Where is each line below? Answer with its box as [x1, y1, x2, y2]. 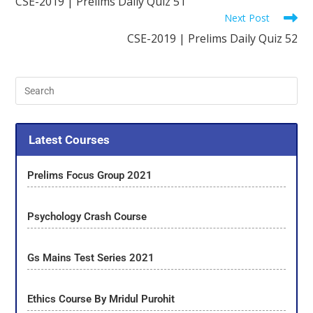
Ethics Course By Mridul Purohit [27, 293, 175, 306]
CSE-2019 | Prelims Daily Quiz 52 [126, 30, 298, 46]
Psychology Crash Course [27, 210, 147, 224]
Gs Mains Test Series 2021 [27, 252, 155, 265]
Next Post [224, 10, 270, 24]
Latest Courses [28, 133, 110, 147]
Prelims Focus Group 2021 [27, 169, 156, 182]
